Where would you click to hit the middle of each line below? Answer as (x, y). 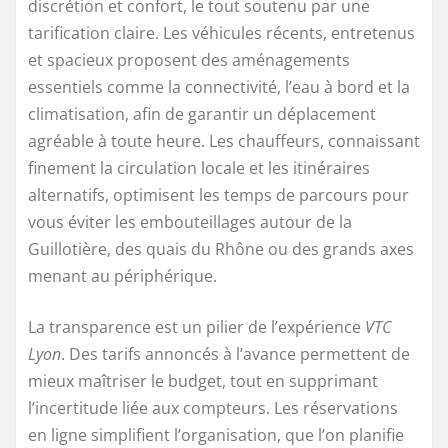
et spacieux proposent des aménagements (189, 59)
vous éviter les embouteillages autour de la (190, 221)
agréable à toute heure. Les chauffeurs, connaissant (224, 140)
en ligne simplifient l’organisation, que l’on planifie (216, 434)
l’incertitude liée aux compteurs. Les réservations (213, 407)
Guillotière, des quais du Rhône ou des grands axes (221, 248)
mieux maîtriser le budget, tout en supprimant (203, 380)
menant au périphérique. (122, 275)
